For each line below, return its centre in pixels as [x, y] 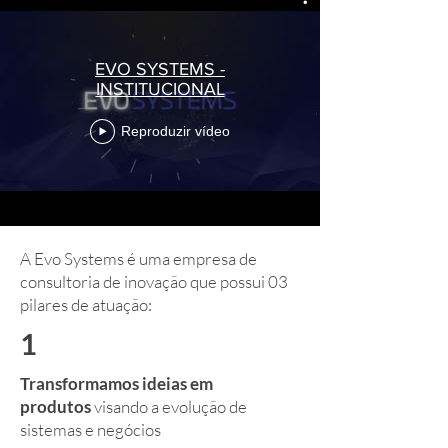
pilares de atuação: [86, 304]
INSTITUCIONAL [160, 88]
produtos [55, 406]
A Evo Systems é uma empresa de [138, 258]
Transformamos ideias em [116, 383]
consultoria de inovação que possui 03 [154, 281]
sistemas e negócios [90, 429]
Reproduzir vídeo [175, 131]
